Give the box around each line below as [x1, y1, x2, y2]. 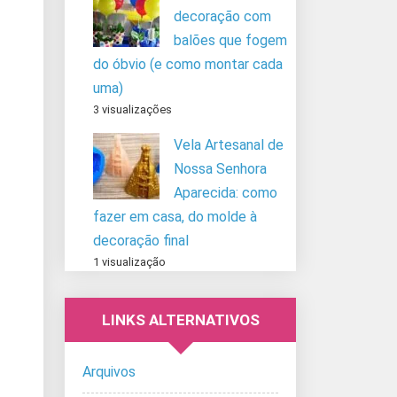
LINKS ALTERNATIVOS [101, 310, 260, 329]
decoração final [93, 231, 189, 249]
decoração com [174, 7, 271, 25]
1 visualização [93, 254, 166, 269]
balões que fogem [174, 31, 287, 49]
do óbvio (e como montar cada [93, 55, 283, 73]
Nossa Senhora [174, 160, 267, 177]
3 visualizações [93, 102, 172, 116]
